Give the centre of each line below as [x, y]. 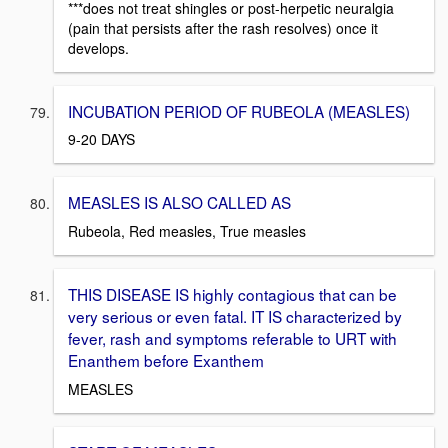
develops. [98, 47]
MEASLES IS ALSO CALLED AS [179, 202]
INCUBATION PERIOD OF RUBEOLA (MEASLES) [239, 110]
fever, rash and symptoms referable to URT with [232, 338]
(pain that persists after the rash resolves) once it [223, 27]
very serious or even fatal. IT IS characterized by [235, 316]
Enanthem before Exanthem [166, 360]
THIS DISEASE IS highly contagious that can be [232, 294]
